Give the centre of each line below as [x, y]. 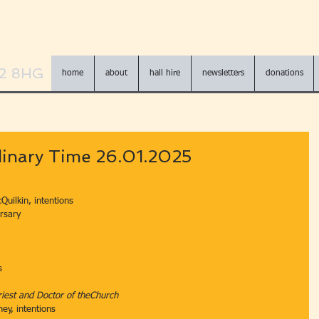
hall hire [165, 73]
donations [284, 73]
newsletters [223, 73]
